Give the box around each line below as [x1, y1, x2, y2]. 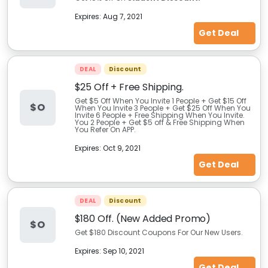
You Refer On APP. [74, 124, 136, 135]
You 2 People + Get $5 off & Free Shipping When [74, 117, 245, 127]
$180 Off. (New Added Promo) [74, 212, 211, 226]
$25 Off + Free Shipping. [74, 80, 184, 94]
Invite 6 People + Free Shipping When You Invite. [74, 110, 245, 120]
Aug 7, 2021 [102, 11, 142, 22]
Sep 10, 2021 [102, 246, 144, 256]
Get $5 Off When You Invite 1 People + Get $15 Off [74, 96, 246, 106]
